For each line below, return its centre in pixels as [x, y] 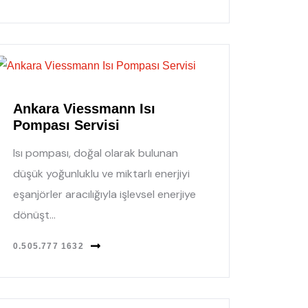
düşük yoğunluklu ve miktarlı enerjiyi [101, 173]
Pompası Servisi [66, 125]
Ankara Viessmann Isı [84, 108]
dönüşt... [34, 214]
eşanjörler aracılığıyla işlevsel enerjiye [104, 194]
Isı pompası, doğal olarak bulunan [96, 153]
